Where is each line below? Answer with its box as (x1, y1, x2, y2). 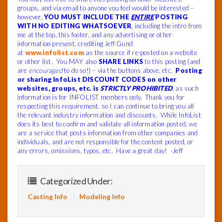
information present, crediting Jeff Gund (17, 40, 133, 48)
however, (17, 13, 44, 21)
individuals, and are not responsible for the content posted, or (17, 138, 194, 146)
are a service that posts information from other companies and (17, 129, 198, 137)
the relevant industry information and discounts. (17, 111, 161, 119)
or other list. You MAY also (17, 57, 99, 65)
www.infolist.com (25, 49, 84, 56)
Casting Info (28, 193, 67, 201)
